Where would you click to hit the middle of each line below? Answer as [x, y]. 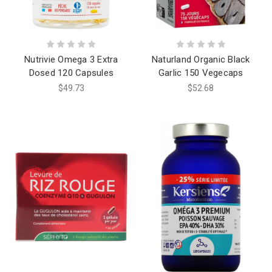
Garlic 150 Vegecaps [201, 73]
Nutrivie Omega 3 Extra [71, 60]
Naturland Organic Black [201, 60]
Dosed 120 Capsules [71, 73]
